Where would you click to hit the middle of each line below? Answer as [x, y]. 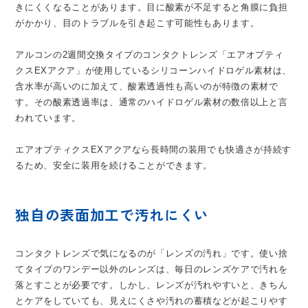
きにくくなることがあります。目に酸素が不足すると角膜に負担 [152, 7]
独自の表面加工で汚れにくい [112, 214]
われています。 [48, 118]
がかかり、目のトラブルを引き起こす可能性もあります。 [137, 23]
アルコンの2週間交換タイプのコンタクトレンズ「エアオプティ [150, 54]
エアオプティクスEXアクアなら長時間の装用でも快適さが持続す [153, 149]
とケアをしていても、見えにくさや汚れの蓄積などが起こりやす [152, 300]
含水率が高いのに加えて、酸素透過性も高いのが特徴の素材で [147, 86]
